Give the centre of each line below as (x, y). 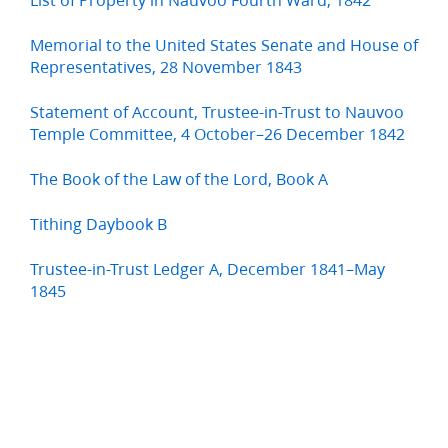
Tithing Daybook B (98, 224)
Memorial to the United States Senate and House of (224, 45)
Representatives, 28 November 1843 (166, 67)
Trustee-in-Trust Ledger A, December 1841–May (207, 269)
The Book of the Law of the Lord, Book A (179, 179)
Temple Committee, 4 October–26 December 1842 (217, 134)
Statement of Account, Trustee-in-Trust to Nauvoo (217, 112)
